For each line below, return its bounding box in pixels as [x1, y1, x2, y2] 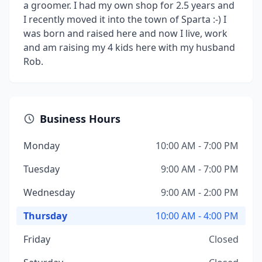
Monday [23, 139, 60, 152]
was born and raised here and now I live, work [23, 27, 227, 40]
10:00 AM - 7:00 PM [156, 139, 239, 152]
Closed [209, 233, 239, 246]
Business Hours [40, 112, 120, 126]
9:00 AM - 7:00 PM [161, 163, 239, 175]
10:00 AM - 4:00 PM [156, 209, 239, 222]
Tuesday [23, 163, 60, 175]
